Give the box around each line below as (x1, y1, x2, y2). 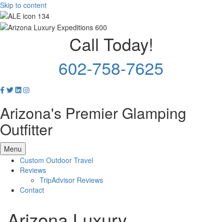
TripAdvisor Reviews (40, 174, 103, 185)
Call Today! (69, 31, 153, 56)
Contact (20, 184, 44, 195)
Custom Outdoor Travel (20, 155, 93, 165)
